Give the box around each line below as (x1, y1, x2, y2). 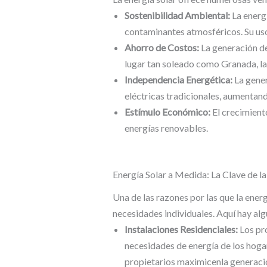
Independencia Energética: (124, 74, 232, 86)
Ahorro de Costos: (124, 42, 199, 54)
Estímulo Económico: (124, 106, 210, 118)
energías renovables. (124, 122, 208, 134)
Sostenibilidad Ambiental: (124, 10, 230, 21)
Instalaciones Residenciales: (124, 223, 238, 235)
